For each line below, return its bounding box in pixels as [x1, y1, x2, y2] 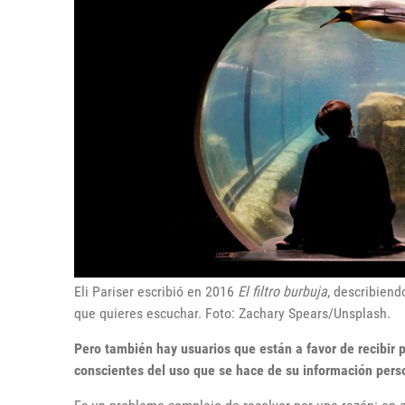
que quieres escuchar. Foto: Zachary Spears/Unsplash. [74, 305, 391, 323]
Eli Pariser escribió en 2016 [74, 283, 238, 301]
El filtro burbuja [238, 283, 327, 301]
